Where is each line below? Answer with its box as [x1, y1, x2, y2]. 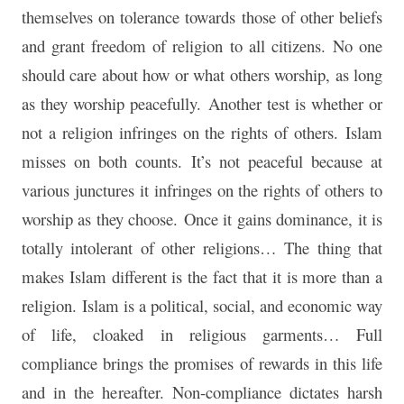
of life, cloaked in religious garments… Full [22, 323, 382, 346]
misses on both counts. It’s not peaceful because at [22, 150, 382, 173]
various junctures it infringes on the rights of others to [22, 179, 382, 202]
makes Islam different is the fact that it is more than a [22, 265, 382, 289]
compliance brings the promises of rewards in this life [22, 352, 382, 375]
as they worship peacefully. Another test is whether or [22, 92, 382, 115]
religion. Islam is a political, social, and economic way [22, 294, 382, 317]
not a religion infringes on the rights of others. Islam [22, 121, 382, 144]
